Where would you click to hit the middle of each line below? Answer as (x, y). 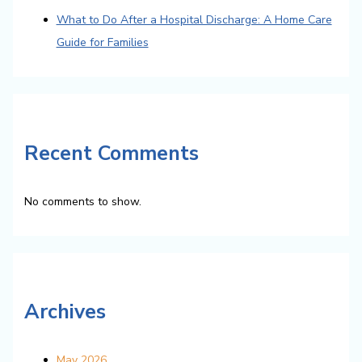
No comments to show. (82, 201)
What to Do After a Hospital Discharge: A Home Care (194, 20)
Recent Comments (111, 153)
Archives (65, 312)
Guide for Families (102, 43)
